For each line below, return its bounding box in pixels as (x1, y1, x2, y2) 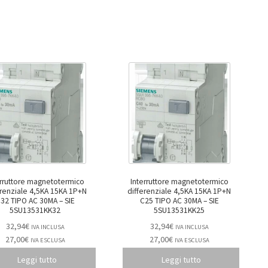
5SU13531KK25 (154, 205, 205, 216)
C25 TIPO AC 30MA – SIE (139, 196, 203, 206)
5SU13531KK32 (10, 205, 61, 216)
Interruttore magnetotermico (130, 176, 229, 187)
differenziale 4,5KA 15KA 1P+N (127, 186, 232, 197)
